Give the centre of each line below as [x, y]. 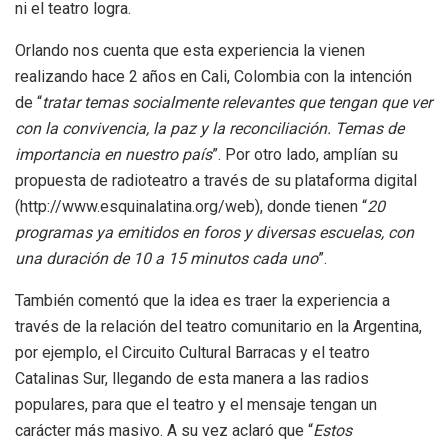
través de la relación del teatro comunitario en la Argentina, [218, 326]
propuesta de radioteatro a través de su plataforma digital [216, 180]
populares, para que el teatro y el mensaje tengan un [196, 404]
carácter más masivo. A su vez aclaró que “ [164, 430]
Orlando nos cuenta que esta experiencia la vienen [190, 50]
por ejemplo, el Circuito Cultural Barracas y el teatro [192, 352]
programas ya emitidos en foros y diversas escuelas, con [214, 232]
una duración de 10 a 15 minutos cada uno [166, 258]
